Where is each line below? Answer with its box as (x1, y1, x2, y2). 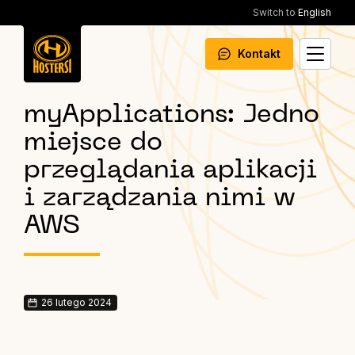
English (296, 6, 331, 18)
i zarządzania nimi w (24, 186, 296, 211)
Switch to (253, 6, 296, 18)
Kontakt (238, 47, 281, 60)
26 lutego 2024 (41, 296, 112, 308)
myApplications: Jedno (24, 103, 319, 128)
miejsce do (24, 131, 162, 155)
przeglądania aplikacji (24, 158, 317, 183)
